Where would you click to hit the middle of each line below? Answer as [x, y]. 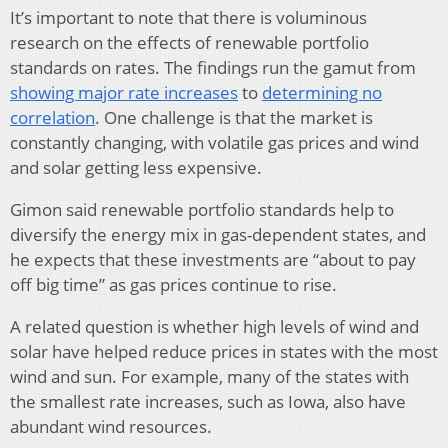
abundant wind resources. [111, 427]
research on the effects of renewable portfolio [189, 43]
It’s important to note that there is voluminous [188, 18]
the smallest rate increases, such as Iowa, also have [208, 402]
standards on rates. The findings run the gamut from [213, 68]
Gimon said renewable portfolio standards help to [202, 210]
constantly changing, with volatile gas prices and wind [214, 143]
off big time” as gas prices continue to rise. [173, 285]
